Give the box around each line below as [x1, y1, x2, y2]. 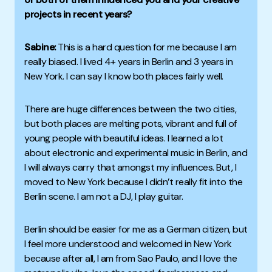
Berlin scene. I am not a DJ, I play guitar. [24, 189, 183, 203]
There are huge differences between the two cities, [24, 102, 236, 115]
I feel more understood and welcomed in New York [24, 237, 232, 250]
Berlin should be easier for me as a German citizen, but [24, 222, 248, 236]
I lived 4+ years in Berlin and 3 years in [80, 55, 233, 68]
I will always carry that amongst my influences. [24, 160, 216, 174]
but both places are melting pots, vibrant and [24, 117, 213, 130]
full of [215, 117, 237, 130]
